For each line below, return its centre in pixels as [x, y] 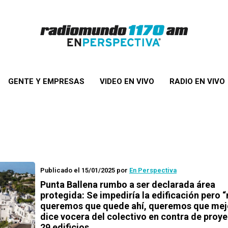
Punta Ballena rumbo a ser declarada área [128, 184]
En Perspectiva [153, 170]
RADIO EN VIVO [197, 81]
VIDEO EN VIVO [127, 81]
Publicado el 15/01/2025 [78, 170]
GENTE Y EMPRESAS [46, 81]
